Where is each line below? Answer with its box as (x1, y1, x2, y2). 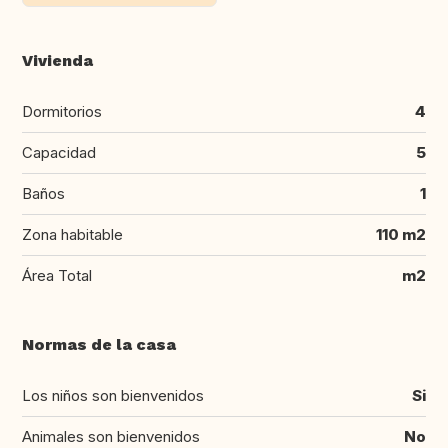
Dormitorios (22, 102, 102, 122)
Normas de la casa (22, 335, 176, 355)
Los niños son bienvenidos (22, 386, 204, 406)
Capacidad (22, 143, 96, 163)
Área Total (22, 266, 92, 286)
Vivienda (22, 51, 93, 71)
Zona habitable (22, 225, 123, 245)
